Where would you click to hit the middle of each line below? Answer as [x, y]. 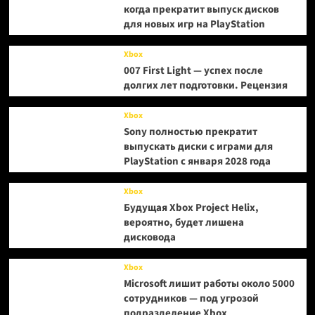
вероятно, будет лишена [184, 223]
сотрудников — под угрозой [191, 299]
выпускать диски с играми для [198, 147]
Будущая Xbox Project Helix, [191, 208]
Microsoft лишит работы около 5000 [209, 284]
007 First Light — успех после [193, 71]
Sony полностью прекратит [190, 132]
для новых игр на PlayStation [194, 25]
